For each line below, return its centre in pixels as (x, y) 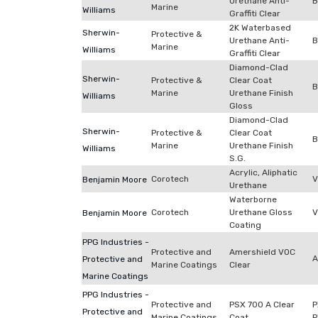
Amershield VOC (262, 252)
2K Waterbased (260, 28)
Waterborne (253, 199)
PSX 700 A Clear (262, 305)
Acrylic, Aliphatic (263, 172)
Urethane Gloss (261, 212)
